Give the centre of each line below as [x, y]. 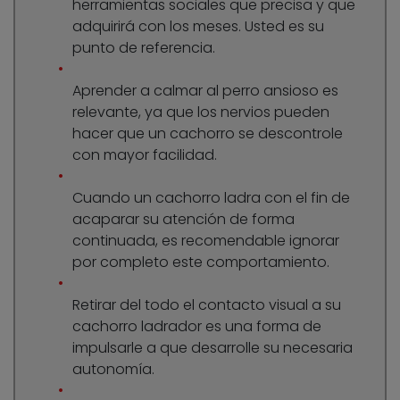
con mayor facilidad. [145, 155]
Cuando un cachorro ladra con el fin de [211, 198]
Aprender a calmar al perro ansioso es [205, 91]
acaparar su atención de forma [183, 220]
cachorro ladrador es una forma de [197, 327]
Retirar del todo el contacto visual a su [207, 305]
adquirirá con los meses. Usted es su [198, 27]
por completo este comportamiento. [201, 262]
